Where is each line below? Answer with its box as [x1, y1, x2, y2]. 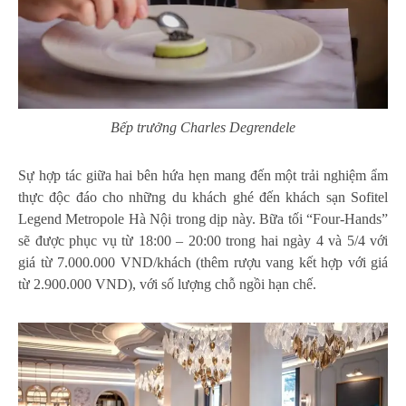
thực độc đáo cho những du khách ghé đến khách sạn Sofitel [18, 188, 388, 205]
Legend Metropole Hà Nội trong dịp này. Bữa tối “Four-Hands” [18, 210, 388, 227]
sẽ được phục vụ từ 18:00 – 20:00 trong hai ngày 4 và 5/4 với [18, 232, 388, 248]
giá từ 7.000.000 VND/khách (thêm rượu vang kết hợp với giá [18, 254, 388, 270]
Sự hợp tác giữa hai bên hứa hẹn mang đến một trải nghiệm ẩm [18, 167, 388, 183]
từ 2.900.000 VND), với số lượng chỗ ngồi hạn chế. [18, 275, 316, 292]
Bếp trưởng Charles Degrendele [111, 119, 295, 135]
